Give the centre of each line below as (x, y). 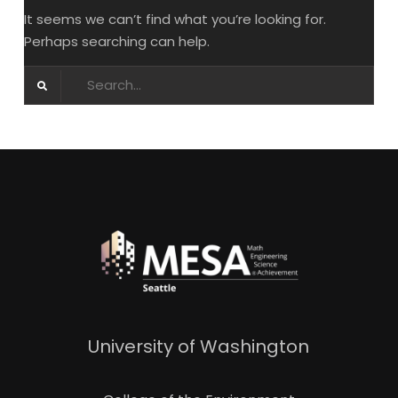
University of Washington (199, 346)
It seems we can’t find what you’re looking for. (175, 19)
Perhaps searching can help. (116, 41)
